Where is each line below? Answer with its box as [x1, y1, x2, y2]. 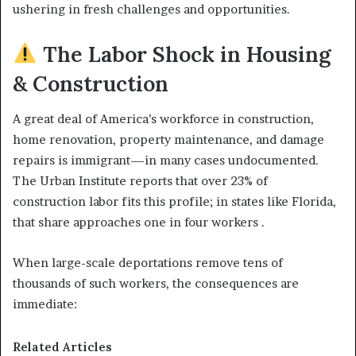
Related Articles [13, 339, 112, 354]
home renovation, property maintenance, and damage [13, 132, 324, 147]
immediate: [13, 296, 77, 311]
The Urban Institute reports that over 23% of [13, 173, 268, 188]
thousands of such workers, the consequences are [13, 276, 299, 291]
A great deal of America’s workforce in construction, [13, 111, 314, 126]
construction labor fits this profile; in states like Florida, [13, 194, 336, 209]
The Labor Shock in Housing [37, 40, 331, 68]
